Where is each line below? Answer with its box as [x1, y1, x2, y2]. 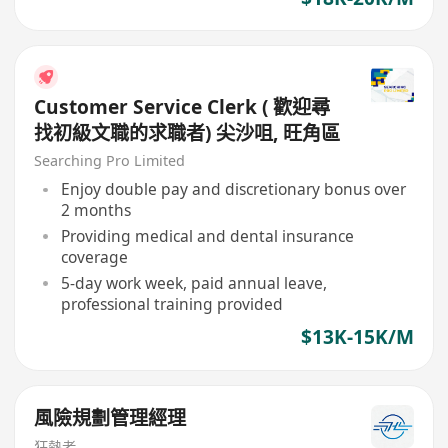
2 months [60, 199, 131, 222]
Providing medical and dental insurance [60, 224, 354, 247]
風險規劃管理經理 [34, 405, 187, 432]
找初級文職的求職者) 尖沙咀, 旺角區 [34, 119, 341, 146]
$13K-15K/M [300, 324, 414, 351]
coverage [60, 245, 128, 268]
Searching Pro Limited [34, 150, 186, 170]
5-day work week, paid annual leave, [60, 271, 327, 294]
